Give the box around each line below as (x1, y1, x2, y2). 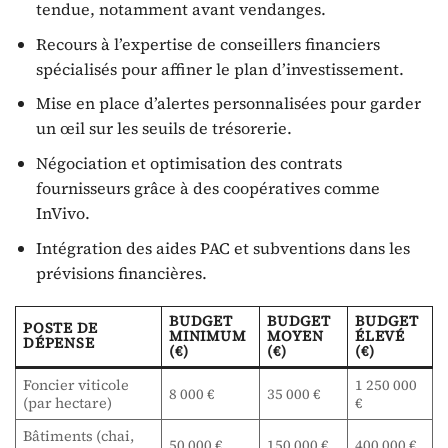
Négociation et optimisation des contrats (35, 152, 342, 175)
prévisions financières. (35, 261, 207, 284)
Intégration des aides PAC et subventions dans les (35, 236, 410, 259)
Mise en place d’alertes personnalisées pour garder (35, 92, 421, 115)
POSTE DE (23, 318, 98, 339)
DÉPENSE (23, 333, 95, 354)
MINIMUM (169, 326, 246, 347)
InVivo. (35, 202, 90, 225)
